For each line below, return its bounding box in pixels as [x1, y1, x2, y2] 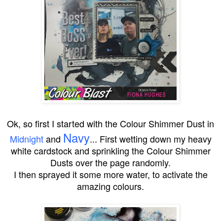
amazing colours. [77, 179, 144, 192]
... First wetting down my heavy [89, 132, 212, 145]
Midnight [9, 132, 43, 145]
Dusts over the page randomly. [50, 155, 171, 169]
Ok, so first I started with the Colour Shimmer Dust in [7, 116, 214, 130]
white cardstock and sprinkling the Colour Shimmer [10, 144, 211, 157]
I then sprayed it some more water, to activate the [13, 167, 208, 181]
